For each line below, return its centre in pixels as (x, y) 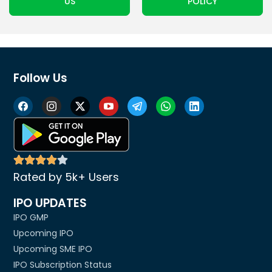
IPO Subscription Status (63, 264)
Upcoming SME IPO (53, 249)
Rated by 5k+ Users (66, 177)
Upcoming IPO (44, 233)
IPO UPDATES (50, 203)
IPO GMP (31, 217)
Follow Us (41, 78)
